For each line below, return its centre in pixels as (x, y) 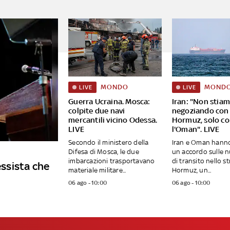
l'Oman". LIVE (196, 129)
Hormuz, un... (191, 170)
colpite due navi (97, 111)
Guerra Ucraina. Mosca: (109, 102)
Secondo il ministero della (109, 143)
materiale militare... (97, 170)
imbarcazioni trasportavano (112, 161)
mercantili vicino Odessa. (113, 120)
